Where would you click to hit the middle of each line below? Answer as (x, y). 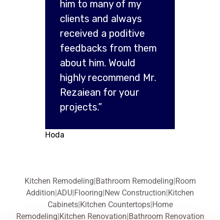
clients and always (101, 18)
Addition (41, 192)
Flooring (88, 192)
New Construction (135, 192)
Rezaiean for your (100, 92)
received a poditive (103, 33)
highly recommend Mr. (108, 77)
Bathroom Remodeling (134, 181)
